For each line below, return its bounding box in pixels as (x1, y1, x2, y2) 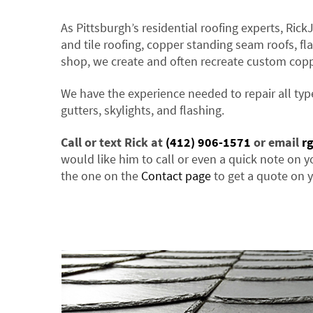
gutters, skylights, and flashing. (61, 101, 224, 118)
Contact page (141, 167, 211, 184)
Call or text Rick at (61, 133, 166, 150)
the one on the (61, 167, 141, 184)
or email (251, 133, 302, 150)
